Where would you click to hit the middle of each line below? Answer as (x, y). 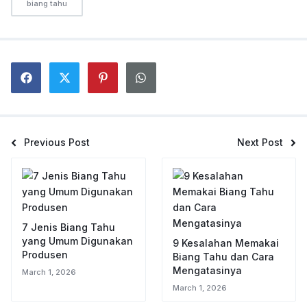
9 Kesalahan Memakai (225, 243)
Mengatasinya (207, 270)
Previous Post (57, 142)
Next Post (260, 142)
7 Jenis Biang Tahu (69, 227)
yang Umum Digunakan (77, 241)
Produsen (45, 255)
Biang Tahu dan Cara (223, 257)
